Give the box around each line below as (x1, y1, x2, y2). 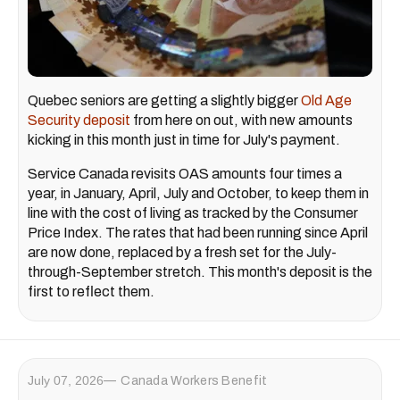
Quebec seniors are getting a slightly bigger (28, 93, 301, 109)
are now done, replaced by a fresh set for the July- (28, 245, 337, 261)
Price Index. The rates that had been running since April (28, 225, 368, 241)
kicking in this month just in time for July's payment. (28, 132, 340, 148)
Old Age (301, 93, 352, 109)
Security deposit (28, 112, 130, 129)
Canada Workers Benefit (121, 374, 268, 388)
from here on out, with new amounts (130, 112, 353, 129)
